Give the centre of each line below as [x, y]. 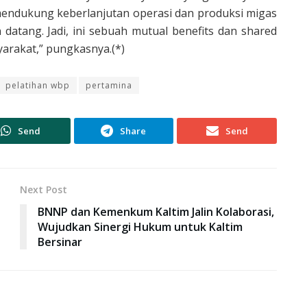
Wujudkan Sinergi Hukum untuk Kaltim [140, 226]
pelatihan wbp [38, 85]
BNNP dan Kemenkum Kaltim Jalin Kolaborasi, [156, 211]
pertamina [109, 85]
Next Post [44, 189]
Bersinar [60, 242]
